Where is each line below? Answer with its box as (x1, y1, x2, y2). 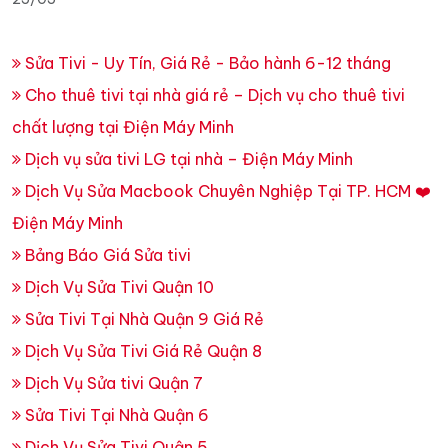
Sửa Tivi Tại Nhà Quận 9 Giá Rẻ (21, 308, 264, 329)
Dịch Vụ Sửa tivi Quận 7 (21, 372, 203, 393)
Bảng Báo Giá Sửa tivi (21, 244, 191, 265)
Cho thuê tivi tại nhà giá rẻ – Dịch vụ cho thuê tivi (21, 84, 405, 105)
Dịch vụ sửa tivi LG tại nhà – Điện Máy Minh (21, 148, 353, 169)
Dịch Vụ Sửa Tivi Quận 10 (21, 276, 214, 297)
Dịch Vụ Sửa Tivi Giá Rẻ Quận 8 (21, 340, 262, 361)
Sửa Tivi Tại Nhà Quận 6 (21, 404, 209, 425)
